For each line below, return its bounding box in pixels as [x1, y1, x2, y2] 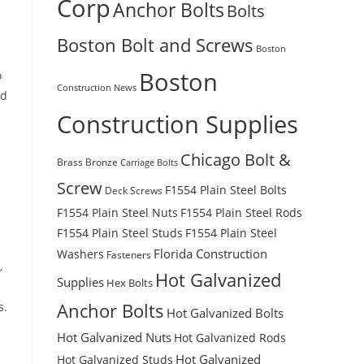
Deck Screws [105, 184, 162, 198]
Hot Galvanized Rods [174, 330, 286, 346]
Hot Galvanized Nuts [57, 329, 171, 346]
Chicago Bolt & [180, 149, 291, 171]
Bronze [85, 155, 118, 170]
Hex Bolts [106, 275, 153, 291]
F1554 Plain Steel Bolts [165, 182, 287, 198]
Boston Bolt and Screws [57, 32, 253, 58]
